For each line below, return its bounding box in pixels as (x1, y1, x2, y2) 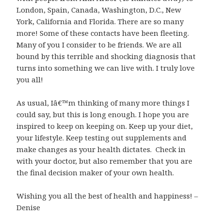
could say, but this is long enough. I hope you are (16, 109, 189, 120)
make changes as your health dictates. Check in (16, 144, 186, 155)
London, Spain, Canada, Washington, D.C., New (16, 5, 182, 15)
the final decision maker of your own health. (16, 168, 174, 178)
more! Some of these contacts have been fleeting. (16, 28, 189, 38)
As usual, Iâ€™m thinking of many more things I (16, 98, 190, 108)
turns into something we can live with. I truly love (16, 63, 195, 73)
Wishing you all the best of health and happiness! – (16, 191, 199, 201)
